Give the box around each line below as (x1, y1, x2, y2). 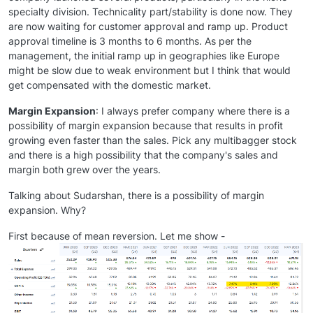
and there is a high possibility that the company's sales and (8, 148, 278, 161)
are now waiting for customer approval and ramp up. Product (8, 20, 288, 32)
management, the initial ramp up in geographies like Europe (8, 49, 279, 61)
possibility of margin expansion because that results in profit (8, 119, 283, 131)
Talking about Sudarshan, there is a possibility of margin (8, 189, 264, 201)
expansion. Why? (8, 203, 86, 216)
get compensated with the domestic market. (8, 78, 211, 91)
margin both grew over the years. (8, 163, 161, 175)
